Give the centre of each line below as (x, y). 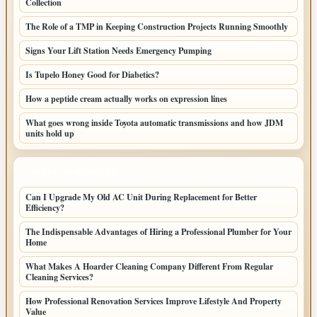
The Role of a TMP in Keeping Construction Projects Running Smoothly (157, 27)
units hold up (50, 134)
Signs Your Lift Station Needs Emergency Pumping (119, 51)
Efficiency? (45, 208)
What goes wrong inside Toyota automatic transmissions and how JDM (154, 123)
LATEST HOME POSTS (71, 172)
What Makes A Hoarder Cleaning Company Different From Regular (149, 267)
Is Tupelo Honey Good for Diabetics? (92, 75)
